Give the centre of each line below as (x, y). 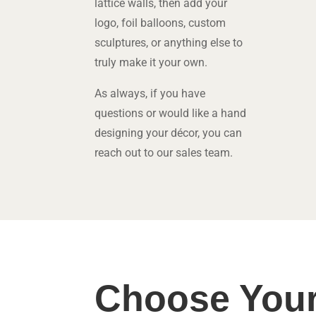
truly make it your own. (151, 62)
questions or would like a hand (171, 113)
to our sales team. (187, 153)
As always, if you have (150, 93)
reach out (118, 153)
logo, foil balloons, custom (160, 23)
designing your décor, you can (169, 133)
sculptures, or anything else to (169, 43)
